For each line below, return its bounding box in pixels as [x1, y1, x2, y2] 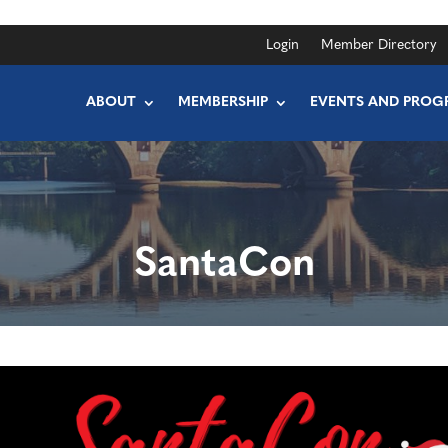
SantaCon [133, 245, 315, 286]
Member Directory [321, 38, 437, 53]
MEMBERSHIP [178, 95, 268, 110]
